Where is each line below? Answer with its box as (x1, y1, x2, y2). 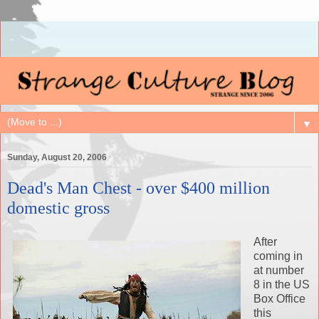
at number (253, 264, 304, 277)
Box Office (253, 293, 305, 305)
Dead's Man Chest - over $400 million (7, 178, 270, 198)
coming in (253, 250, 303, 263)
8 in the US (253, 278, 310, 291)
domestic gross (7, 198, 110, 218)
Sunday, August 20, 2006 (7, 152, 107, 163)
